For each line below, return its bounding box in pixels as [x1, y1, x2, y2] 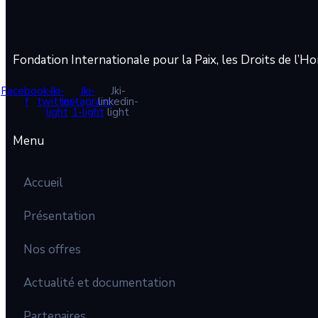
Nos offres [23, 241, 81, 258]
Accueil [23, 175, 63, 192]
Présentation [23, 208, 95, 225]
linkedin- [98, 94, 138, 109]
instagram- [61, 94, 114, 109]
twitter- [37, 94, 77, 109]
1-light [71, 104, 104, 119]
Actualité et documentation [23, 275, 175, 292]
